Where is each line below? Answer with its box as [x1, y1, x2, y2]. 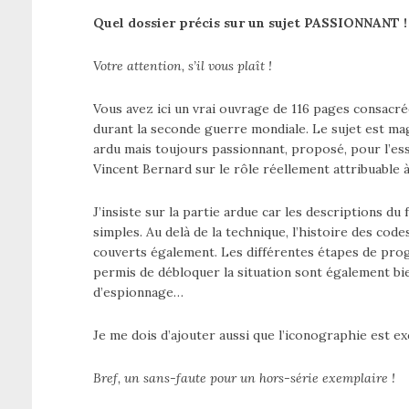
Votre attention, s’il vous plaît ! [93, 57, 272, 74]
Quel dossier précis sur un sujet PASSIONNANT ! [93, 14, 407, 31]
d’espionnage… [93, 283, 184, 300]
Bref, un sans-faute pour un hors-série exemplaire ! [93, 369, 395, 386]
